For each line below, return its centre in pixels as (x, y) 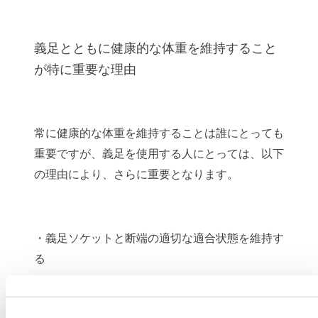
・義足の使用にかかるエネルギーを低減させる (153, 290)
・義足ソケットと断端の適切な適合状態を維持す (159, 238)
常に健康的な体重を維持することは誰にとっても (159, 133)
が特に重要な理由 (85, 69)
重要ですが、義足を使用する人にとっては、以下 (159, 153)
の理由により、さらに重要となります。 (136, 174)
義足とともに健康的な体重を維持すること (155, 48)
